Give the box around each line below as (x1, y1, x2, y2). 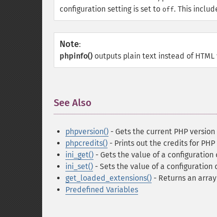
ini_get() (65, 150, 93, 159)
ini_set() (65, 162, 93, 171)
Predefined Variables (65, 185, 138, 194)
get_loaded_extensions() (65, 173, 152, 183)
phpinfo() (60, 51, 93, 61)
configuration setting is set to (60, 4, 162, 14)
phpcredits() (65, 139, 108, 148)
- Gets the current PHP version (108, 127, 215, 136)
